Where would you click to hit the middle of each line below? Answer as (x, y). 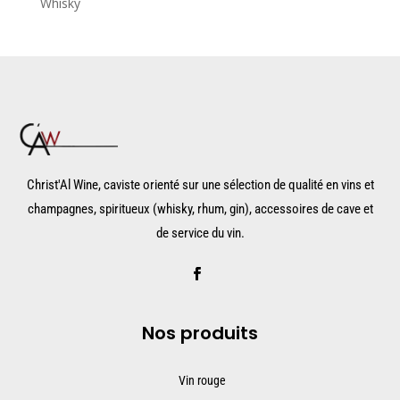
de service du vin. (200, 233)
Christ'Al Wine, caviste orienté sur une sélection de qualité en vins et (200, 184)
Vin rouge (202, 380)
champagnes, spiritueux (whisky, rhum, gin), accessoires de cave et (200, 208)
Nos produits (200, 333)
